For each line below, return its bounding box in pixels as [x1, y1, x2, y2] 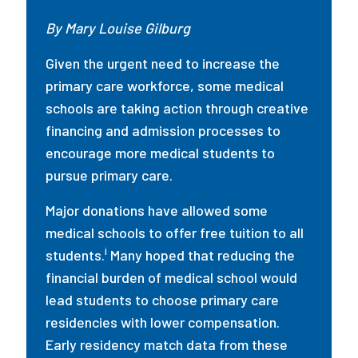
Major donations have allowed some [46, 201, 268, 219]
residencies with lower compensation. [46, 313, 280, 331]
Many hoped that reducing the [107, 246, 296, 264]
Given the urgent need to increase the [46, 54, 280, 72]
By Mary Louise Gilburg [46, 19, 194, 37]
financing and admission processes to [46, 121, 281, 139]
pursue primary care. [46, 166, 177, 184]
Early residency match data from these [46, 336, 288, 353]
